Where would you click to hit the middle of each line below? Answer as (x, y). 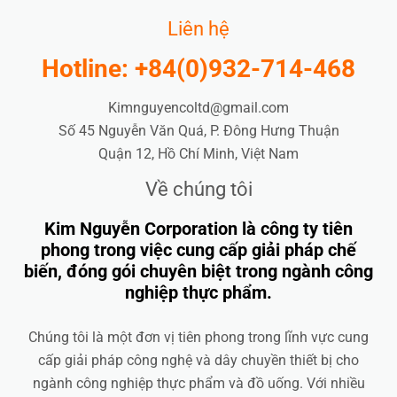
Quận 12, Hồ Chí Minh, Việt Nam (198, 154)
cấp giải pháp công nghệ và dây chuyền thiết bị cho (198, 360)
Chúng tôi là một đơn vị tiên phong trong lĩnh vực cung (198, 337)
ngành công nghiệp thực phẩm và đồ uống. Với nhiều (198, 383)
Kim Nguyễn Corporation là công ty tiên (198, 228)
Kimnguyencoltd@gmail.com (198, 108)
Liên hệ (198, 29)
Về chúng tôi (198, 190)
